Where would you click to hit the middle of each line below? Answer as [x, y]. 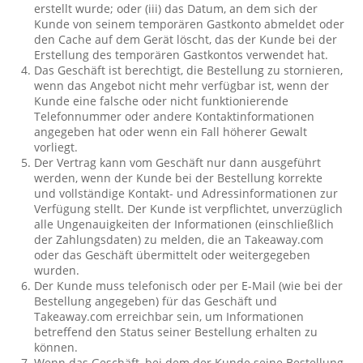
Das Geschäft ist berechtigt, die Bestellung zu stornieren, [189, 70]
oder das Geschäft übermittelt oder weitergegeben [173, 255]
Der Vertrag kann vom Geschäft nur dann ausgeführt [178, 162]
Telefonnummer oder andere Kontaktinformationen [175, 116]
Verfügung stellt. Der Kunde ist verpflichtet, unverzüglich [189, 209]
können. [56, 347]
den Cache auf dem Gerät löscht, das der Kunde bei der [186, 39]
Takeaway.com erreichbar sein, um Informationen [169, 316]
